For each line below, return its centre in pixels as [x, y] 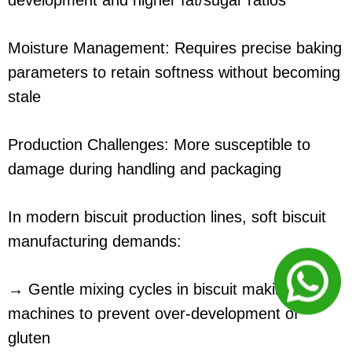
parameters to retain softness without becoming [174, 73]
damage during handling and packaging [145, 169]
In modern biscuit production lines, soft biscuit [167, 217]
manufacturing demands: [95, 242]
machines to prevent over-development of [153, 314]
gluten [29, 338]
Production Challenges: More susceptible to [159, 145]
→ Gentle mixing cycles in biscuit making [150, 290]
